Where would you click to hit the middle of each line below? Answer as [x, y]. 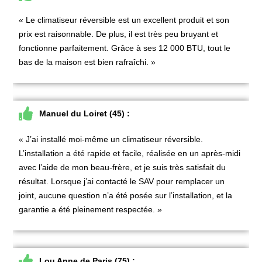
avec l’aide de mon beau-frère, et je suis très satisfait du [123, 168]
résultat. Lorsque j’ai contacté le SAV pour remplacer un [122, 182]
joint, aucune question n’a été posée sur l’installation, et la [126, 196]
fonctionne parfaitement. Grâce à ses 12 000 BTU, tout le [125, 48]
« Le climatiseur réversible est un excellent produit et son [124, 20]
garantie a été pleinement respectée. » [91, 210]
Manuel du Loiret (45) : [85, 114]
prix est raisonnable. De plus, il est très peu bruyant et [119, 34]
